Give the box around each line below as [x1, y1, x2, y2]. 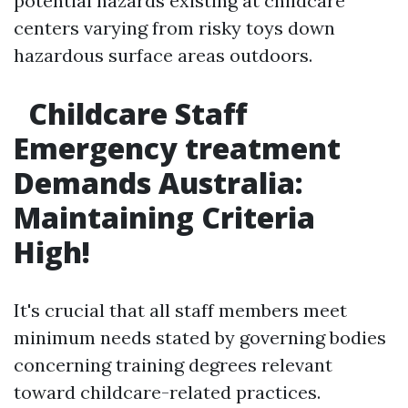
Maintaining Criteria [14, 198, 315, 237]
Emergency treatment [14, 128, 341, 168]
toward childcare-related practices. [14, 381, 321, 403]
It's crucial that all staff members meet [14, 299, 347, 321]
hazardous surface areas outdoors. [14, 44, 312, 66]
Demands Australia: [14, 163, 303, 202]
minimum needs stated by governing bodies [14, 326, 386, 349]
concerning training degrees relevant [14, 353, 332, 376]
